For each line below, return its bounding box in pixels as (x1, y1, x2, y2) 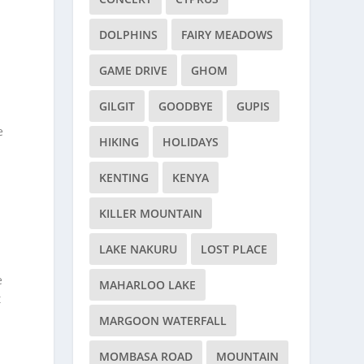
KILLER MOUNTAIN (99, 206, 203, 221)
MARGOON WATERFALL (99, 313, 227, 328)
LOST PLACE (201, 241, 268, 257)
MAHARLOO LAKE (99, 277, 197, 292)
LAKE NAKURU (99, 241, 178, 257)
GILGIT (99, 98, 136, 114)
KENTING (99, 170, 149, 185)
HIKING (99, 134, 140, 149)
